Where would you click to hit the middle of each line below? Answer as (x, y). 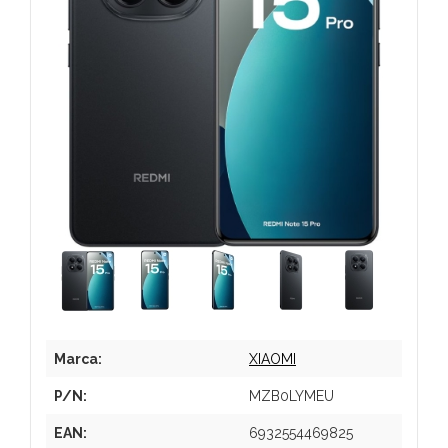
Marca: (78, 358)
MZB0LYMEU (291, 395)
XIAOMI (272, 358)
